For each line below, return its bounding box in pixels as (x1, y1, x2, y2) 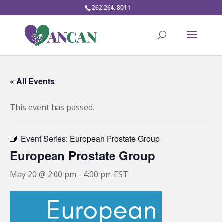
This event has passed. (10, 102, 94, 112)
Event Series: (21, 133, 70, 144)
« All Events (10, 75, 55, 87)
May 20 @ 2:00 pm (10, 169, 76, 180)
